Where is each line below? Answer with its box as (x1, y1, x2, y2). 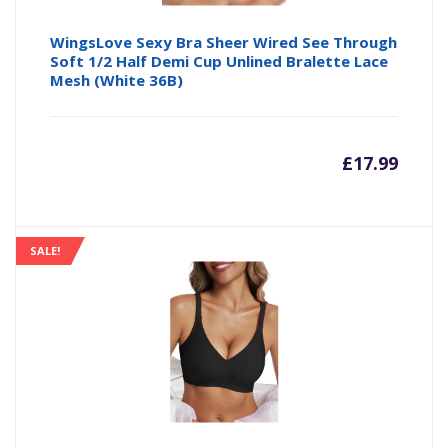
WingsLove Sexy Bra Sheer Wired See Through (50, 32, 398, 53)
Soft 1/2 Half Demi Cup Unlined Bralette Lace (50, 51, 389, 72)
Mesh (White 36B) (50, 70, 184, 91)
